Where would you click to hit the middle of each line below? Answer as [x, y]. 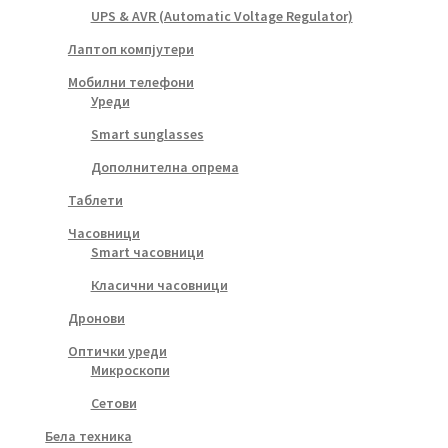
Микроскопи [130, 369]
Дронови [96, 317]
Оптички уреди [117, 350]
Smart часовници [147, 251]
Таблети [95, 199]
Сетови [113, 402]
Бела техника [89, 435]
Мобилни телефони [130, 81]
